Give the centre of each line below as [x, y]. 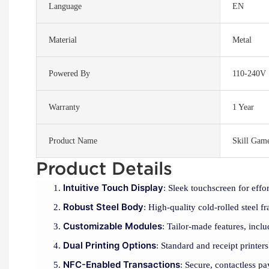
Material [63, 40]
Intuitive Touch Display [113, 188]
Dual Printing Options [110, 246]
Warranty [64, 107]
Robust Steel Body [103, 207]
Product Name [73, 141]
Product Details [107, 169]
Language [65, 7]
